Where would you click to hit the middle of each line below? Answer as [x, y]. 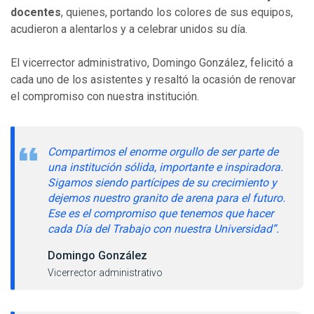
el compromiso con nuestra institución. [105, 96]
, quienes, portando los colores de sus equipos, [177, 12]
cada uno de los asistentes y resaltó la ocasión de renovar [153, 79]
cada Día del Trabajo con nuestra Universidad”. [163, 228]
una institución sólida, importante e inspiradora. [165, 167]
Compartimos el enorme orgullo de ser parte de [163, 151]
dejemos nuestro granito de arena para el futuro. [166, 198]
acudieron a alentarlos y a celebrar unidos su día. [130, 29]
